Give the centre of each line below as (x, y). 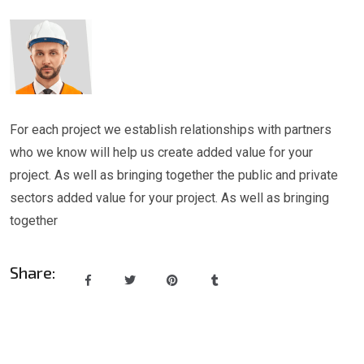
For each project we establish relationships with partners (171, 130)
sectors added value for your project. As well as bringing (169, 198)
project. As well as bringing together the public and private (174, 175)
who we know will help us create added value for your (161, 152)
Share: (32, 272)
